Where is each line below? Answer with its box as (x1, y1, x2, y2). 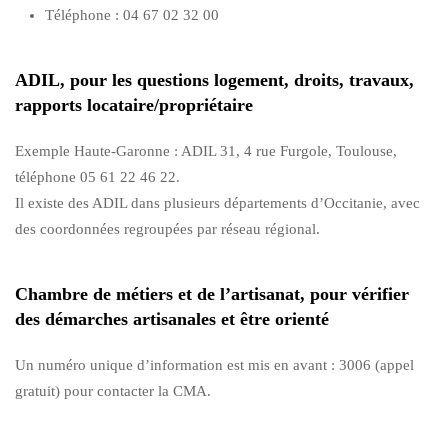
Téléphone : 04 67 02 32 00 (45, 6, 219, 23)
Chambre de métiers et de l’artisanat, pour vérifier (15, 283, 409, 304)
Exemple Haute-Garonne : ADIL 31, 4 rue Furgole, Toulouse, (15, 142, 397, 159)
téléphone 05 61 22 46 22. (15, 168, 180, 185)
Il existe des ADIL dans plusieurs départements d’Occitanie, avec (15, 194, 420, 211)
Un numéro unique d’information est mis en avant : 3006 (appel (15, 356, 414, 373)
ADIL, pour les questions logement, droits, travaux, (15, 69, 414, 90)
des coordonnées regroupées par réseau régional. (15, 220, 320, 237)
